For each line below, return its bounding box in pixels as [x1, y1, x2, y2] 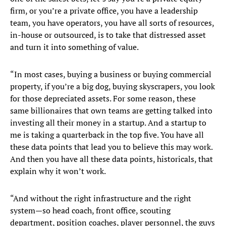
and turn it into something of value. [10, 41, 139, 53]
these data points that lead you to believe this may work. [10, 141, 212, 153]
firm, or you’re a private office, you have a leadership [10, 5, 198, 17]
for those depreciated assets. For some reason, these [10, 93, 196, 104]
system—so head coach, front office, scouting [10, 205, 171, 216]
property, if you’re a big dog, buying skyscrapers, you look [10, 81, 215, 92]
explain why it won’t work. [10, 165, 106, 177]
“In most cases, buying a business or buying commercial [10, 69, 211, 80]
